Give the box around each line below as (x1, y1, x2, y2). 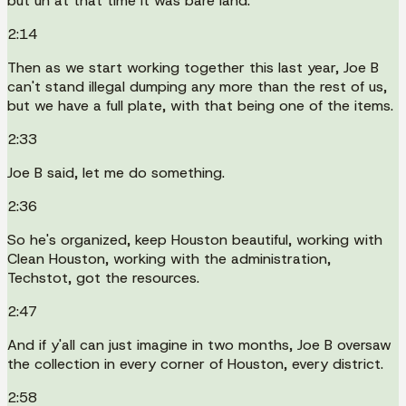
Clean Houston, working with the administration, (7, 248, 331, 268)
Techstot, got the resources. (7, 267, 199, 287)
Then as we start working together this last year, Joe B (7, 57, 379, 77)
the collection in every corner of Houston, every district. (7, 353, 383, 373)
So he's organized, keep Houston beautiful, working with (7, 229, 382, 249)
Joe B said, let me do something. (7, 162, 225, 182)
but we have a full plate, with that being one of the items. (7, 95, 393, 115)
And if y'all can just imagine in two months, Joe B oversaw (7, 334, 391, 354)
